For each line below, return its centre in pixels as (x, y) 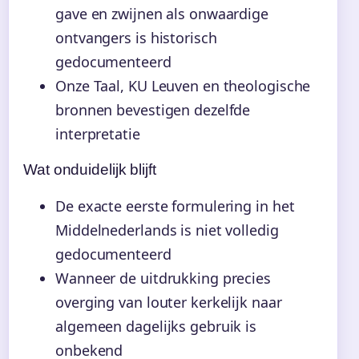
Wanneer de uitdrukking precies (163, 278)
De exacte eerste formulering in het (175, 206)
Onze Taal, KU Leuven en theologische (183, 85)
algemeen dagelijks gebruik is (156, 326)
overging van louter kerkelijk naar (169, 302)
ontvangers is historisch (136, 37)
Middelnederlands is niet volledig (167, 230)
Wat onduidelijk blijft (90, 169)
